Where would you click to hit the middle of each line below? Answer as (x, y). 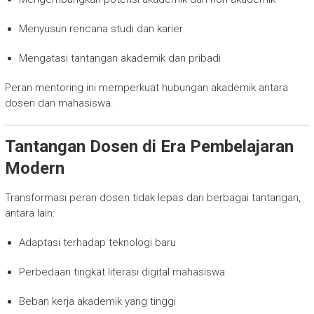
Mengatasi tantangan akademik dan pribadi (120, 58)
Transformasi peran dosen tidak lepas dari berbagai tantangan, (152, 197)
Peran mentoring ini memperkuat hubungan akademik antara (146, 87)
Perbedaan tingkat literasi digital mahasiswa (122, 272)
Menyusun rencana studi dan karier (101, 28)
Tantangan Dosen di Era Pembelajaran (149, 146)
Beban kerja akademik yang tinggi (97, 301)
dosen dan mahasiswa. (59, 103)
